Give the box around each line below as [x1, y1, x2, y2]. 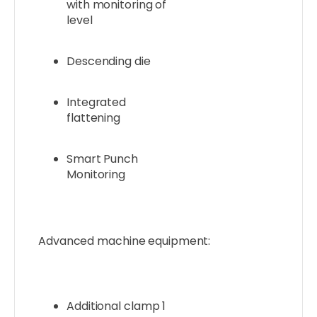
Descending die [67, 53, 151, 70]
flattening [67, 110, 121, 127]
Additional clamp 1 [67, 298, 166, 315]
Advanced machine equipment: [38, 233, 211, 250]
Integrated [67, 94, 127, 111]
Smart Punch [67, 151, 138, 168]
